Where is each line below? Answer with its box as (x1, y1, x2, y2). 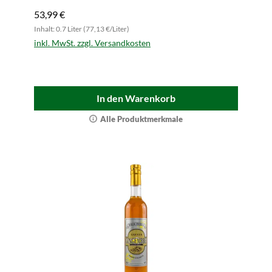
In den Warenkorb (97, 92, 175, 104)
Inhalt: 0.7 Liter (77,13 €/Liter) (34, 24, 129, 33)
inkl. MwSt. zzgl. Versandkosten (34, 38, 151, 48)
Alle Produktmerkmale (100, 114, 183, 124)
